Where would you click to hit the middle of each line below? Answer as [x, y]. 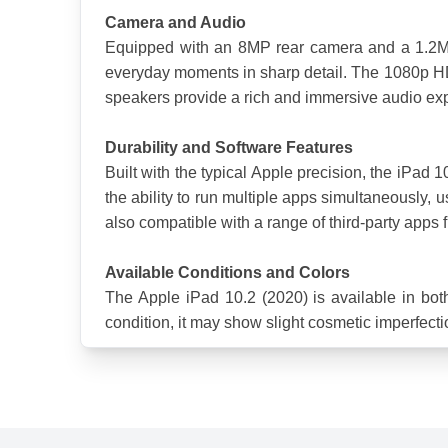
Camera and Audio [175, 23]
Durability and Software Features [229, 148]
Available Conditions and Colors [227, 273]
